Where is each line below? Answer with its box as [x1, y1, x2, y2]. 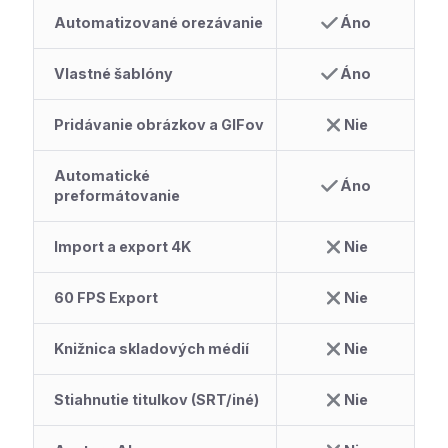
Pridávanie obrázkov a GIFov [54, 115, 265, 133]
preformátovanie [54, 186, 181, 204]
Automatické [54, 166, 151, 184]
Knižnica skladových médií [54, 339, 250, 357]
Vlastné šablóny [54, 64, 174, 82]
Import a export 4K [54, 237, 192, 255]
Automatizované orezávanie [54, 13, 264, 31]
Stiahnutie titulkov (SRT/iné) [54, 390, 260, 408]
